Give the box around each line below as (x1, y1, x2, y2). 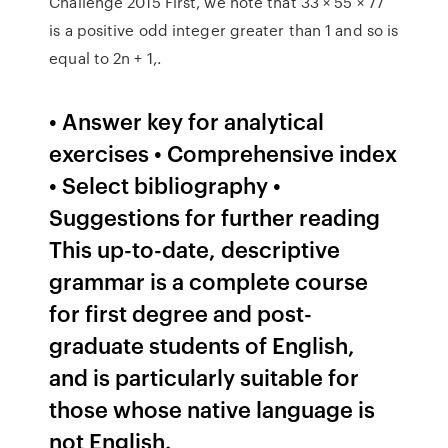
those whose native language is (49, 393, 376, 424)
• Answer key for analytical (49, 105, 325, 136)
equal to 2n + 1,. (49, 47, 161, 69)
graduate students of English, (49, 329, 356, 360)
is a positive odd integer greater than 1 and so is (49, 19, 399, 41)
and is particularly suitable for (49, 361, 360, 392)
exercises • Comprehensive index (49, 137, 398, 168)
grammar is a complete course (49, 265, 369, 296)
